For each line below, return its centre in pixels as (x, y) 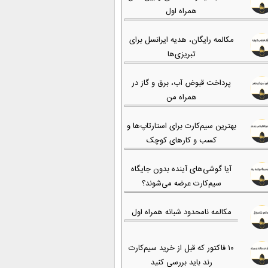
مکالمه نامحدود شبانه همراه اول (181, 212)
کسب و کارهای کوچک (181, 141)
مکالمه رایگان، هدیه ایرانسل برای (181, 40)
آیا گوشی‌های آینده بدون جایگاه (181, 169)
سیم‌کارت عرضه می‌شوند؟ (181, 184)
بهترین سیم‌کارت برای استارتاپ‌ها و (181, 126)
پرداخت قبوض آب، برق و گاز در (181, 83)
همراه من (181, 98)
